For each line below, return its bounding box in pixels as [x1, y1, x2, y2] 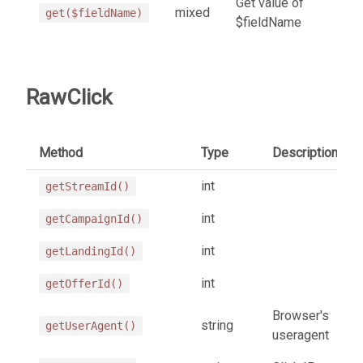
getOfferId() [45, 276, 123, 290]
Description [272, 144, 338, 160]
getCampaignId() [45, 211, 143, 225]
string [201, 317, 233, 333]
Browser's [272, 307, 329, 323]
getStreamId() [45, 179, 130, 193]
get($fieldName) [45, 6, 143, 19]
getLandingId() [45, 244, 136, 258]
